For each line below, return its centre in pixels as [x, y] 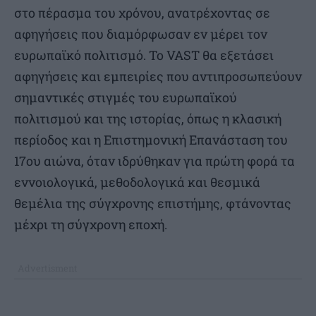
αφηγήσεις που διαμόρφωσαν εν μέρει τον [141, 34]
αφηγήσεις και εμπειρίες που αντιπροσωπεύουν [158, 76]
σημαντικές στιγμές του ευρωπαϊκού [126, 97]
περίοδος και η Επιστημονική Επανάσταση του [151, 139]
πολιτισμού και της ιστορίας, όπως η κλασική [148, 118]
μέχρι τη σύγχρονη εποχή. [91, 224]
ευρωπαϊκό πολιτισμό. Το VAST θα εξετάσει [144, 55]
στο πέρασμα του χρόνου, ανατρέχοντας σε [142, 12]
